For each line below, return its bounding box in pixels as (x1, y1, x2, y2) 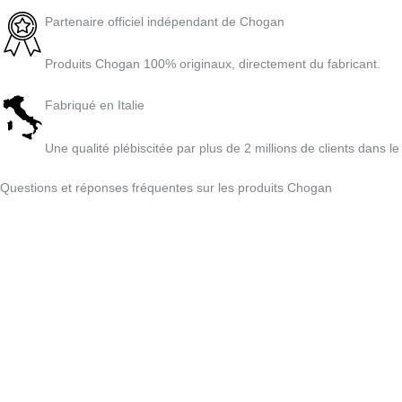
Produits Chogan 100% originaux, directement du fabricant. (45, 57, 380, 72)
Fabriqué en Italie (45, 98, 144, 113)
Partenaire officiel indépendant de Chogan (45, 13, 284, 29)
